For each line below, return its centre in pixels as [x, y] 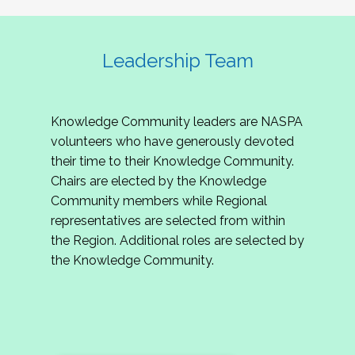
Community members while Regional [159, 201]
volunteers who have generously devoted [172, 142]
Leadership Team [177, 61]
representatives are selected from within [168, 221]
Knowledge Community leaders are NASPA [177, 122]
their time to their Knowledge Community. [172, 162]
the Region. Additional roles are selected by [177, 241]
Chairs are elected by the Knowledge [158, 181]
